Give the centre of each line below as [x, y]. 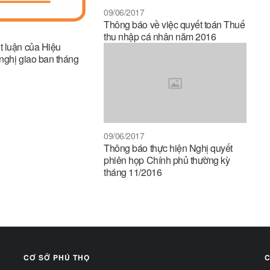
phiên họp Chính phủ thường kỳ [167, 160]
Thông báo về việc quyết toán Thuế [174, 25]
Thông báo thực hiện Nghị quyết [168, 148]
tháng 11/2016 [133, 172]
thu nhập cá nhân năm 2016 [160, 37]
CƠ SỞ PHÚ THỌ [57, 258]
